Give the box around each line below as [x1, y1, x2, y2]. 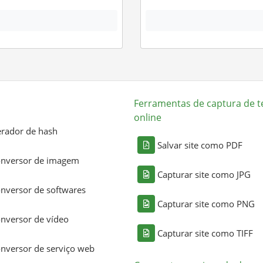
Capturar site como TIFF [157, 227, 253, 239]
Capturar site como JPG [157, 168, 251, 180]
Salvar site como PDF [157, 139, 242, 151]
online [134, 110, 161, 124]
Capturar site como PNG [157, 197, 255, 210]
